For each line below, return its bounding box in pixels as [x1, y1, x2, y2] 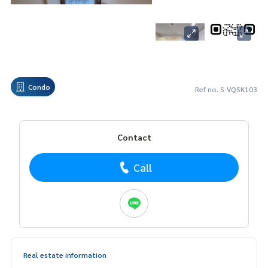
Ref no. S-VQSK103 [195, 84, 257, 95]
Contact [117, 132, 151, 143]
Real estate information [23, 250, 106, 260]
